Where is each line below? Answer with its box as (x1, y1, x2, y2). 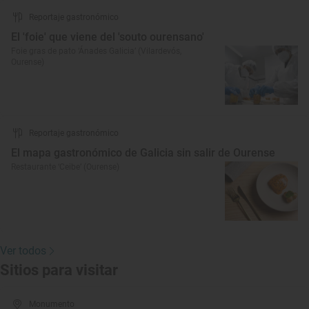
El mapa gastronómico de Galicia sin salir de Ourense (11, 146, 275, 159)
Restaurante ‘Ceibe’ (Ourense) (11, 162, 119, 172)
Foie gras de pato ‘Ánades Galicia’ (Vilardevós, (11, 46, 181, 56)
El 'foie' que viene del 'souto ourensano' (11, 30, 204, 43)
